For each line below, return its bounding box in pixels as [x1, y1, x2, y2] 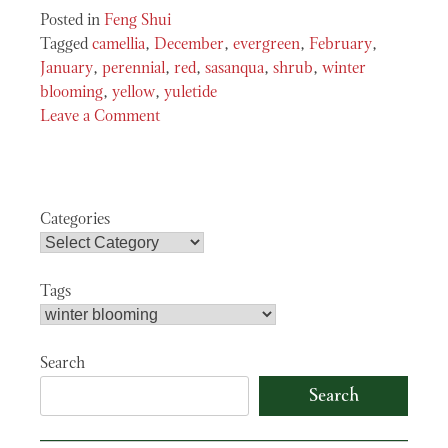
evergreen [233, 37, 300, 54]
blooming [40, 85, 103, 102]
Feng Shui [104, 13, 171, 30]
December [154, 37, 224, 54]
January [40, 61, 93, 78]
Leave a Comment [40, 109, 160, 126]
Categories [40, 212, 110, 229]
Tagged [40, 37, 92, 54]
